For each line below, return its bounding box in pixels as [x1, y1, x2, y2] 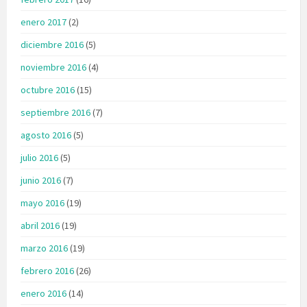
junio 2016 [21, 173, 61, 186]
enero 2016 [21, 286, 66, 299]
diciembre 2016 [21, 38, 84, 51]
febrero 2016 [21, 264, 74, 277]
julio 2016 [21, 151, 58, 164]
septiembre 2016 [21, 106, 90, 119]
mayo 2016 [21, 196, 64, 209]
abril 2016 [21, 219, 60, 232]
